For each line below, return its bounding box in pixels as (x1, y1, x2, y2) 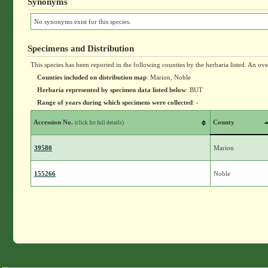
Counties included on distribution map (36, 74, 147, 81)
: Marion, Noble (146, 74, 191, 81)
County (212, 118, 234, 126)
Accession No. (33, 118, 75, 126)
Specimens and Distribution (27, 43, 134, 53)
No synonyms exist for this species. (33, 18, 131, 25)
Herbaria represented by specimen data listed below (36, 86, 186, 93)
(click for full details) (74, 120, 124, 126)
